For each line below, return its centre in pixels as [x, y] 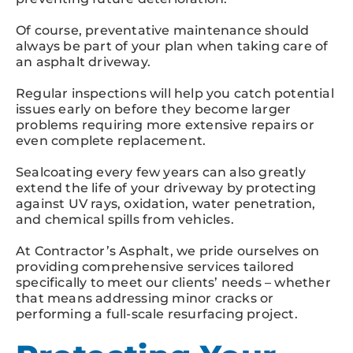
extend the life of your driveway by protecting [166, 188]
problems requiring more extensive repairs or [165, 124]
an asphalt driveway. [83, 61]
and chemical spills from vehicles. [125, 219]
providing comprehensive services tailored [155, 266]
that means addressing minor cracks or [145, 298]
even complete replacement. [111, 140]
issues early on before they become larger [154, 109]
